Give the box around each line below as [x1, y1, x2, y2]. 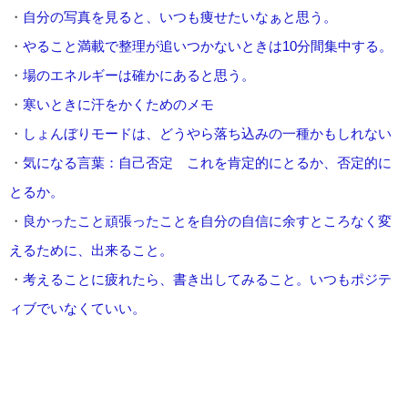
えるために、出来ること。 [9, 241, 173, 258]
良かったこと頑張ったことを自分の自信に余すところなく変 [23, 212, 392, 229]
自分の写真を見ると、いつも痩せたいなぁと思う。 [23, 8, 337, 25]
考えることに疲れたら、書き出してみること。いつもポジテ [23, 270, 392, 287]
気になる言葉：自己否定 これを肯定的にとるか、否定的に [23, 154, 392, 170]
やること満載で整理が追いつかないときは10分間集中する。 [23, 37, 393, 54]
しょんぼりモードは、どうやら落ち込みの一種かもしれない [23, 125, 392, 141]
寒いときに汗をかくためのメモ [23, 96, 214, 112]
